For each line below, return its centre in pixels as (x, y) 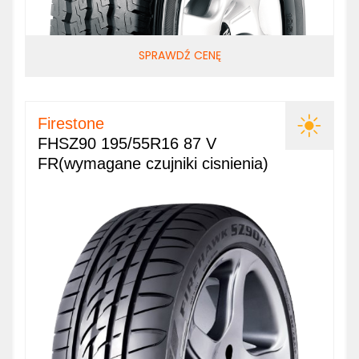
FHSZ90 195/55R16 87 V (127, 143)
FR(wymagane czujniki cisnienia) (153, 163)
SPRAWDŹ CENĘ (179, 55)
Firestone (71, 123)
